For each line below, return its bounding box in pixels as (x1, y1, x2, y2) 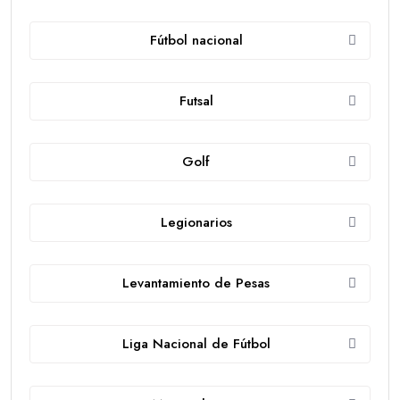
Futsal (179, 91, 213, 112)
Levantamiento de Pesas (122, 273, 270, 294)
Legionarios (160, 212, 232, 233)
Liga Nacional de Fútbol (121, 334, 271, 354)
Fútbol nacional (149, 30, 243, 51)
